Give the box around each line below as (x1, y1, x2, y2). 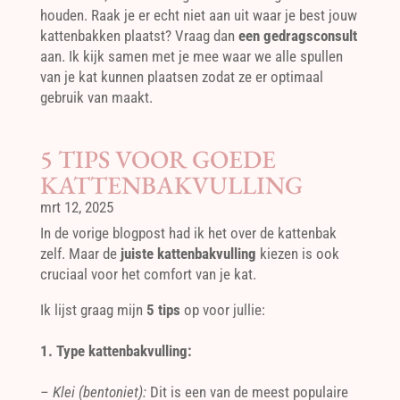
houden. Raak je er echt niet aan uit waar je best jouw (39, 5, 357, 24)
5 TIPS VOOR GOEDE (39, 142, 276, 175)
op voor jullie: (179, 300, 265, 319)
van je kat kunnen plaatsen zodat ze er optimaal (39, 67, 323, 86)
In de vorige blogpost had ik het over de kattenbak (39, 223, 337, 242)
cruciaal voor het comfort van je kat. (39, 264, 256, 283)
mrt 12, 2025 (39, 197, 113, 216)
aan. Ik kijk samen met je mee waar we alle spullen (39, 46, 343, 65)
